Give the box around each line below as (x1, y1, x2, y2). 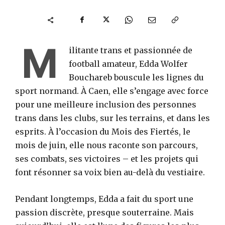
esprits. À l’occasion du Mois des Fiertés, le (15, 126, 190, 137)
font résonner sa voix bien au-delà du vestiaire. (15, 167, 205, 177)
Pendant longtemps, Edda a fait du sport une (15, 193, 193, 204)
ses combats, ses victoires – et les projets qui (15, 153, 198, 164)
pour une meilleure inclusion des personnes (15, 99, 196, 109)
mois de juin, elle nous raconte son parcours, (15, 140, 198, 150)
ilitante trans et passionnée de (69, 45, 192, 55)
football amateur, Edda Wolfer (69, 58, 188, 69)
